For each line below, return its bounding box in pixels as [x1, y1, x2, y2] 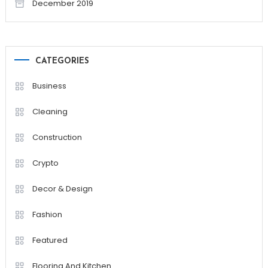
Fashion [32, 209, 62, 221]
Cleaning [32, 106, 68, 118]
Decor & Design [32, 183, 93, 195]
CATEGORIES [35, 57, 89, 66]
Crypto [32, 157, 59, 169]
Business [32, 80, 66, 92]
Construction [32, 132, 82, 144]
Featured [32, 234, 68, 246]
